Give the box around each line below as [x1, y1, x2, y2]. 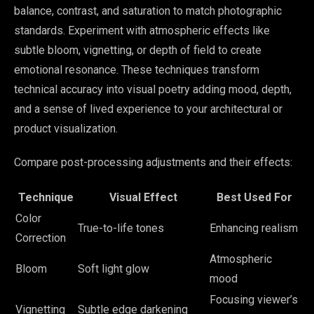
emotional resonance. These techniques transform [14, 63, 259, 77]
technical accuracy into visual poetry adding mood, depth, [14, 83, 292, 97]
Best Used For [216, 191, 292, 205]
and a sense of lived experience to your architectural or [14, 102, 282, 116]
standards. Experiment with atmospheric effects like [14, 24, 270, 38]
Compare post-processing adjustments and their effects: [14, 156, 292, 170]
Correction [15, 231, 66, 245]
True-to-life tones [78, 221, 164, 235]
